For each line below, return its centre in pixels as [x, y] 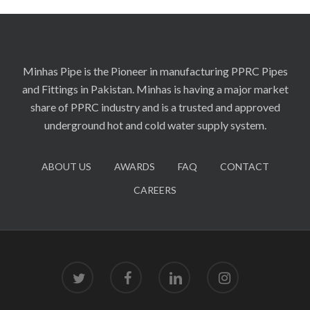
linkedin [174, 268]
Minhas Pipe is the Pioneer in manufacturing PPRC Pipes [155, 71]
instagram [228, 268]
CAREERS [155, 190]
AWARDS [134, 167]
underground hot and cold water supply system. [155, 125]
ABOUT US [66, 167]
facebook [129, 268]
